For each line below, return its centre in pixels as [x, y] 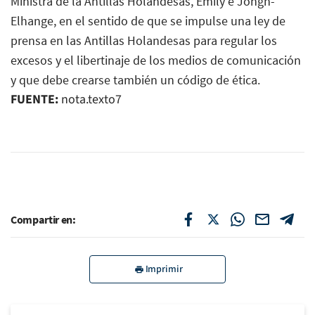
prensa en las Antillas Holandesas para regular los [144, 40]
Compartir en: [43, 219]
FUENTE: [34, 99]
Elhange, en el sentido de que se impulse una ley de [148, 20]
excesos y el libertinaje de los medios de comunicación [156, 60]
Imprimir [164, 269]
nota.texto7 [90, 99]
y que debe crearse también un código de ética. [135, 79]
